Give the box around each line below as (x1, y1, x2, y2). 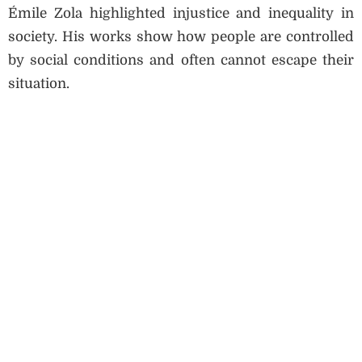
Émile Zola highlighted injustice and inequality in (8, 5, 354, 21)
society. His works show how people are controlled (8, 28, 354, 44)
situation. (8, 75, 69, 91)
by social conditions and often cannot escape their (8, 52, 354, 68)
